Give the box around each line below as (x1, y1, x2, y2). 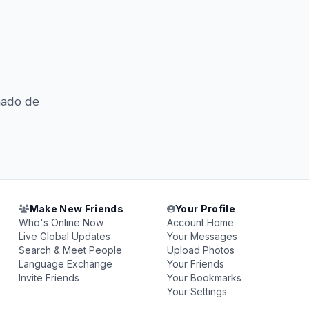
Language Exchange (19, 258, 113, 270)
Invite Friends (19, 272, 80, 283)
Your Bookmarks (166, 272, 241, 283)
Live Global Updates (19, 230, 111, 242)
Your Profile (175, 203, 236, 215)
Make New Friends (29, 203, 124, 215)
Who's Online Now (19, 217, 104, 228)
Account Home (166, 217, 234, 228)
